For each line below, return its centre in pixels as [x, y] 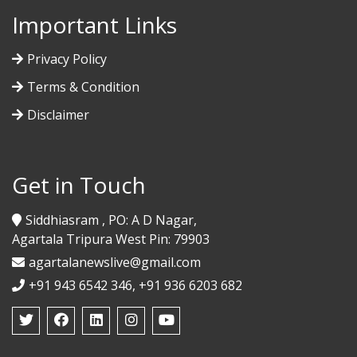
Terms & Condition [83, 87]
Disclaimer [58, 115]
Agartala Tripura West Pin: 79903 [111, 239]
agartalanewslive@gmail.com [115, 263]
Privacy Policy [67, 59]
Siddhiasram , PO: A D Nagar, [111, 220]
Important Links [94, 25]
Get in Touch [79, 185]
